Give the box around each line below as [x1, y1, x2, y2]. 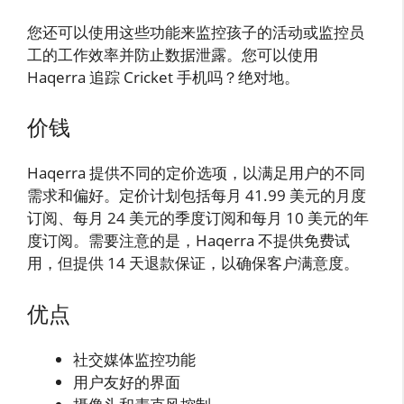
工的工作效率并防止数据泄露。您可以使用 [27, 43, 318, 65]
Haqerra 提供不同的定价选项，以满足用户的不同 [27, 162, 365, 184]
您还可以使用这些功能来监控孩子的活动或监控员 [27, 21, 364, 42]
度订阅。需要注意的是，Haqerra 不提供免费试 [27, 230, 350, 252]
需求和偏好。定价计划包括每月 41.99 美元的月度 [27, 185, 366, 207]
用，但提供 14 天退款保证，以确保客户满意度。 [27, 252, 359, 274]
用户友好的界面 [73, 371, 180, 392]
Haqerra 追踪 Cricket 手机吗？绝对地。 [27, 66, 299, 87]
